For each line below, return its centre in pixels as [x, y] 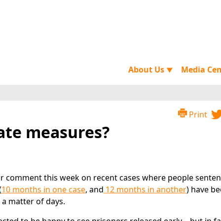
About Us [147, 70]
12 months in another [145, 189]
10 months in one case [43, 189]
